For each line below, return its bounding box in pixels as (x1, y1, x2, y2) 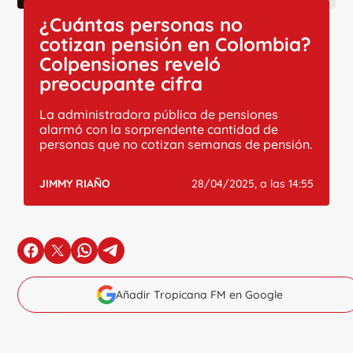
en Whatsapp (84, 249, 163, 266)
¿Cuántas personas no (39, 12, 243, 36)
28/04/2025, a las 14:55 (191, 176, 314, 191)
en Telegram (110, 249, 184, 266)
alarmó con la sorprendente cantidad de (39, 121, 279, 137)
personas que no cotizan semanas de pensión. (39, 136, 313, 152)
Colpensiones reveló (39, 51, 221, 76)
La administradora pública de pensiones (39, 106, 279, 122)
